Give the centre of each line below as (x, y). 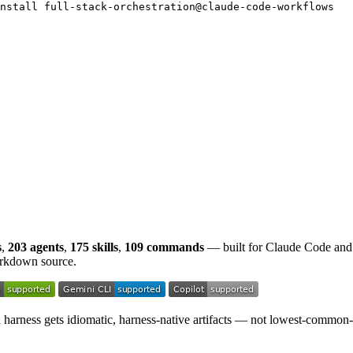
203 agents (36, 247)
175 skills (94, 247)
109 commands (164, 247)
